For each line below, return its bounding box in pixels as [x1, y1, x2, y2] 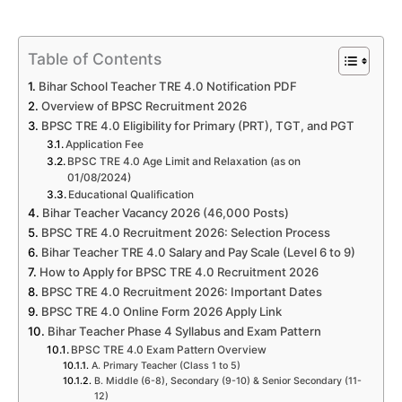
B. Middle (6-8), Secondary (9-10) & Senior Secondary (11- [93, 375, 362, 388]
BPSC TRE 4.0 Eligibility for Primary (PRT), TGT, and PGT [40, 118, 354, 134]
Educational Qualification [68, 188, 195, 202]
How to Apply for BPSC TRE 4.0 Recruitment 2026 [39, 265, 319, 280]
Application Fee [66, 138, 144, 152]
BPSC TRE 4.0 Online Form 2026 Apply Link [40, 304, 282, 319]
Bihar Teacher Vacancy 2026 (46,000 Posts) [41, 205, 289, 221]
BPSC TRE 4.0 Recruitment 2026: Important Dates [40, 284, 322, 300]
